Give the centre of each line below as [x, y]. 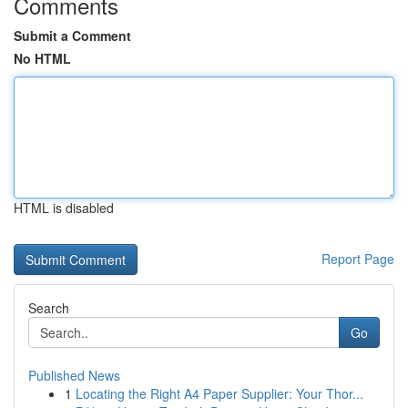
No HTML [42, 58]
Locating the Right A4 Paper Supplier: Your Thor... [219, 393]
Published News [74, 375]
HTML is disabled [64, 208]
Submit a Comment [72, 36]
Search [49, 308]
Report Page [358, 259]
